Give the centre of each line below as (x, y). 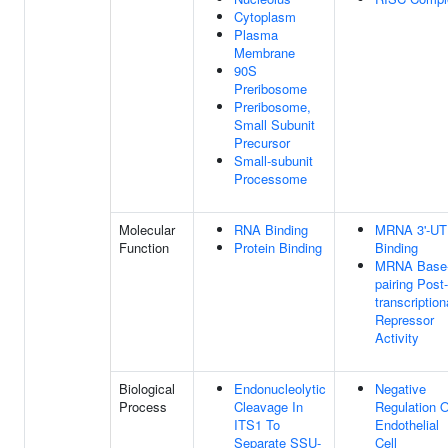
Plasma (256, 34)
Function (144, 247)
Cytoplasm (265, 16)
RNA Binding (271, 229)
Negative (400, 388)
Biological (147, 388)
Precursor (262, 142)
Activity (397, 337)
